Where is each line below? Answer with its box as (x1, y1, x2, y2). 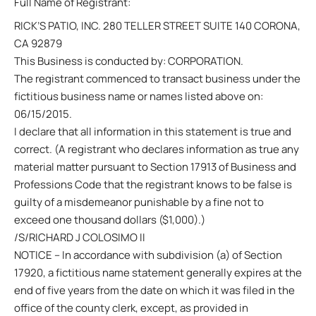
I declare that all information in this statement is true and (14, 123, 291, 139)
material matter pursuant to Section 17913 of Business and (14, 159, 296, 174)
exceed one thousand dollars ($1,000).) (14, 212, 205, 227)
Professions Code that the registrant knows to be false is (14, 176, 292, 192)
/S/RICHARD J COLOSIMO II (14, 229, 145, 245)
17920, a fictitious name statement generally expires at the (14, 265, 302, 280)
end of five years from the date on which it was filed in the (14, 282, 295, 298)
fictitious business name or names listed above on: (14, 88, 263, 104)
